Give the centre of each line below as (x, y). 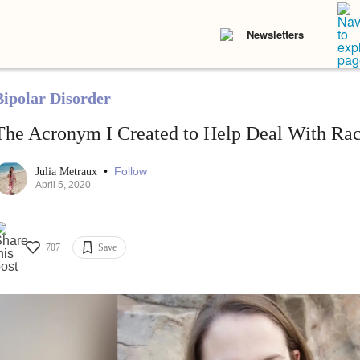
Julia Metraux (67, 172)
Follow (130, 172)
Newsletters (275, 34)
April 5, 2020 (63, 185)
